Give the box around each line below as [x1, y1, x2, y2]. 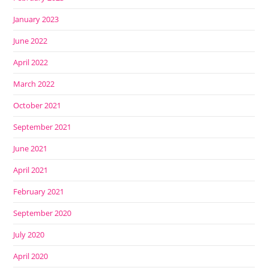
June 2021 [13, 143, 48, 154]
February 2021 [13, 186, 65, 197]
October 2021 [13, 100, 62, 111]
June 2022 [13, 35, 48, 47]
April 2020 [13, 251, 48, 262]
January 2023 [13, 14, 59, 25]
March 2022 [13, 78, 55, 90]
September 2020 [13, 208, 72, 219]
